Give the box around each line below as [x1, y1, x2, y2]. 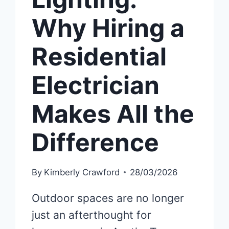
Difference [32, 127, 159, 158]
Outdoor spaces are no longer [32, 192, 185, 205]
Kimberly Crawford [43, 167, 120, 178]
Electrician [32, 70, 160, 101]
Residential [32, 41, 167, 72]
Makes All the [32, 99, 195, 129]
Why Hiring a [32, 13, 185, 43]
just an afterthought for [32, 209, 152, 222]
